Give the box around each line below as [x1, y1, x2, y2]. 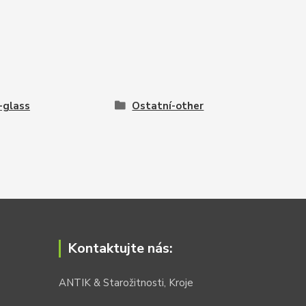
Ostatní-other [132, 99, 204, 113]
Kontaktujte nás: [68, 239, 173, 258]
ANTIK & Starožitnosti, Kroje [59, 276, 193, 290]
